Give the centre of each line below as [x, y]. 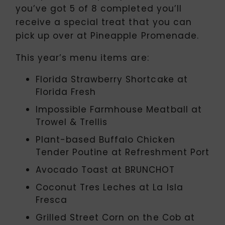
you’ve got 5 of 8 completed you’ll [99, 9]
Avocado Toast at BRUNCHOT [105, 170]
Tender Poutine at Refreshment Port [123, 152]
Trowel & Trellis [72, 122]
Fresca [52, 200]
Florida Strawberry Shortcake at [112, 80]
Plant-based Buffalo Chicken [105, 140]
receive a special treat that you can [104, 22]
